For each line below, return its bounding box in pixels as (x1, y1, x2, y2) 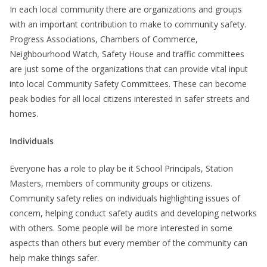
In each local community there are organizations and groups (10, 4, 242, 15)
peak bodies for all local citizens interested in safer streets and (10, 93, 250, 105)
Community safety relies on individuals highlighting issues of (10, 193, 240, 204)
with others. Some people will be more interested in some (10, 222, 232, 234)
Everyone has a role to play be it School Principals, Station (10, 163, 233, 175)
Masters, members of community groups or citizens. (10, 178, 212, 190)
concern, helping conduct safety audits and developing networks (10, 207, 257, 219)
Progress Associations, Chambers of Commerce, (10, 33, 198, 45)
